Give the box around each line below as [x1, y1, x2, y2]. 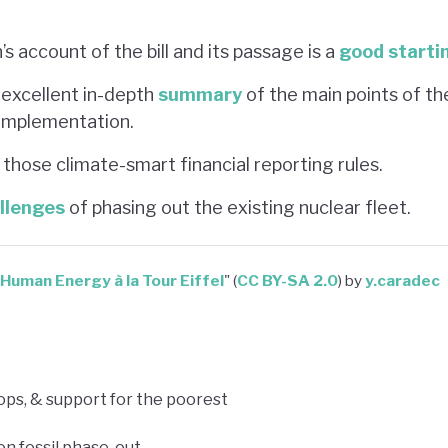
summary [158, 83, 242, 105]
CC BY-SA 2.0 [237, 270, 338, 290]
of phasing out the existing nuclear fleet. [65, 196, 411, 218]
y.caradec [365, 270, 440, 290]
